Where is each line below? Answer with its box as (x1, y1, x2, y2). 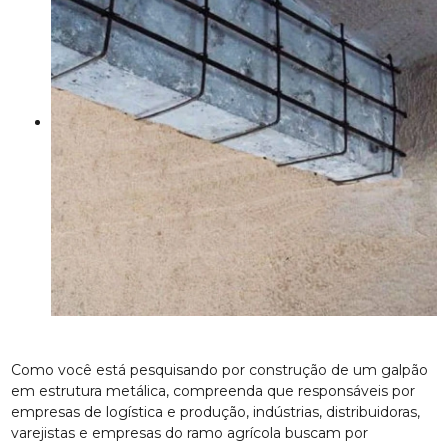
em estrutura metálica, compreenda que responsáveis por (11, 381, 416, 400)
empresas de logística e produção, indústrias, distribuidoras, (11, 402, 421, 421)
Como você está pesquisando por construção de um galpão (11, 360, 429, 379)
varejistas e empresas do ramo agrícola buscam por (11, 423, 369, 442)
